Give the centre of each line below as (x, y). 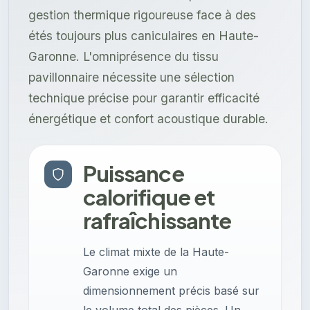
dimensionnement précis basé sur (171, 291)
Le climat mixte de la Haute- (156, 252)
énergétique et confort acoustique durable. (148, 119)
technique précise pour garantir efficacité (144, 98)
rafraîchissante (157, 221)
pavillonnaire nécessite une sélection (131, 77)
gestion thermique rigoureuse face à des (142, 15)
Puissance (134, 174)
